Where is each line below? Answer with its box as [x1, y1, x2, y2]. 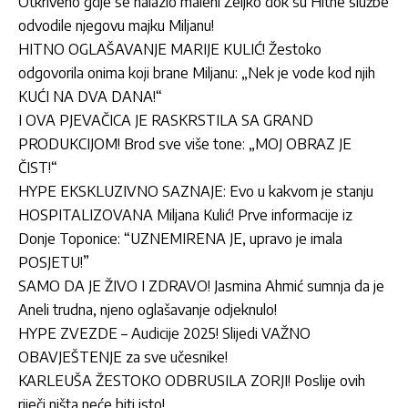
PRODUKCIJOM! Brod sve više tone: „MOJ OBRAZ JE [18, 135, 352, 154]
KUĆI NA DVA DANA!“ [18, 87, 162, 107]
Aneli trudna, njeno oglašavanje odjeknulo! [18, 301, 277, 320]
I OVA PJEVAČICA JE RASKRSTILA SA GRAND [18, 111, 313, 130]
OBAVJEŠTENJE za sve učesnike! [18, 348, 228, 367]
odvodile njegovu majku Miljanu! [18, 16, 214, 36]
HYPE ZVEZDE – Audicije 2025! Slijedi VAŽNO [18, 324, 311, 343]
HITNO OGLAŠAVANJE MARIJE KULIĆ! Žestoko [18, 40, 321, 59]
